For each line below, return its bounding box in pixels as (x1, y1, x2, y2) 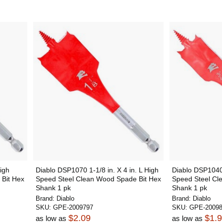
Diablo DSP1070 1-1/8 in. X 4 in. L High (35, 166, 159, 174)
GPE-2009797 (53, 204, 93, 211)
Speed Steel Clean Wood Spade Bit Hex (35, 175, 161, 183)
